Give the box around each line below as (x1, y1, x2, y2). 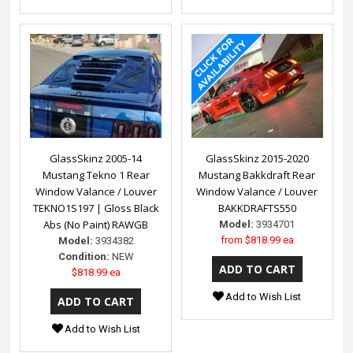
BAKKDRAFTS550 (217, 200, 296, 215)
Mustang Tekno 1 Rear (42, 167, 150, 182)
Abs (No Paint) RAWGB (43, 217, 149, 232)
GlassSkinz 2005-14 (50, 150, 143, 165)
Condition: (58, 250, 110, 262)
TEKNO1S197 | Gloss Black (32, 200, 159, 215)
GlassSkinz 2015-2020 (205, 150, 309, 165)
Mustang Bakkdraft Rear (199, 167, 316, 182)
